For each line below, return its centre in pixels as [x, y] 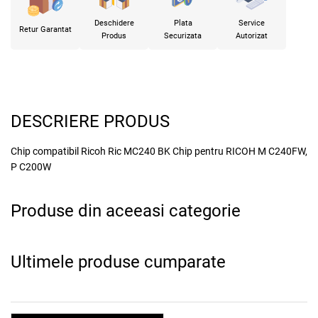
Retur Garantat [45, 30]
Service [252, 23]
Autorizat [252, 36]
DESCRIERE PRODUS [90, 122]
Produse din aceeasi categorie [126, 211]
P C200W [31, 167]
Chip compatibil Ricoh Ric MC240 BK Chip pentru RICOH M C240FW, [159, 152]
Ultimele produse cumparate [118, 262]
